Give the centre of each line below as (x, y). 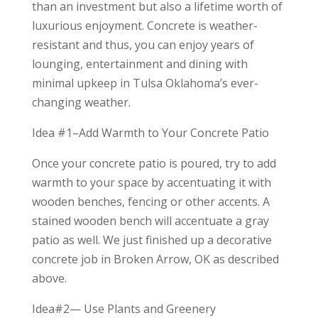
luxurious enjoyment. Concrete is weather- (144, 25)
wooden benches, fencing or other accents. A (150, 201)
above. (49, 278)
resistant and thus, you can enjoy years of (143, 44)
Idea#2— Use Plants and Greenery (124, 308)
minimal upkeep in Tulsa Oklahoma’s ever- (145, 83)
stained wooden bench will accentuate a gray (150, 220)
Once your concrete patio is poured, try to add (154, 163)
